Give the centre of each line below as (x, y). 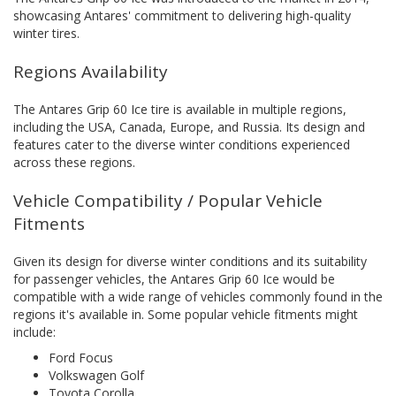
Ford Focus (81, 358)
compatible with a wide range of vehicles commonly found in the (198, 297)
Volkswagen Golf (96, 375)
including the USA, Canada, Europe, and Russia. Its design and (189, 127)
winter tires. (46, 33)
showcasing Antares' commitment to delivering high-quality (182, 15)
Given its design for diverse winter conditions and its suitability (190, 261)
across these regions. (74, 162)
